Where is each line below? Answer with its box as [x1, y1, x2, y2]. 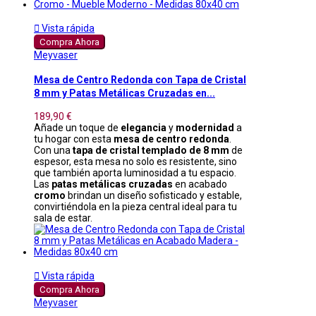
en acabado [173, 178, 227, 190]
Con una [34, 144, 73, 156]
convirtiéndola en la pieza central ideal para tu [34, 200, 237, 212]
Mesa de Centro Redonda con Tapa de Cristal [34, 73, 246, 85]
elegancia [121, 121, 166, 133]
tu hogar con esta [34, 133, 114, 145]
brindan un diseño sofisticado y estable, [66, 189, 242, 201]
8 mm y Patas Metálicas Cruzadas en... [34, 87, 215, 99]
